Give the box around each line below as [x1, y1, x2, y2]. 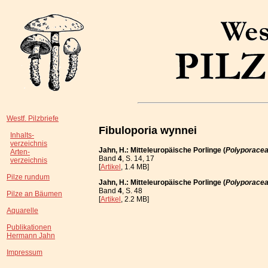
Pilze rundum [7, 173, 50, 181]
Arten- [10, 148, 30, 156]
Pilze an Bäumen [7, 190, 62, 198]
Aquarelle [7, 206, 38, 215]
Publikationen [7, 223, 51, 232]
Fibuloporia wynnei [99, 124, 197, 136]
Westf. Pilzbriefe [7, 114, 59, 123]
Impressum [7, 248, 42, 257]
